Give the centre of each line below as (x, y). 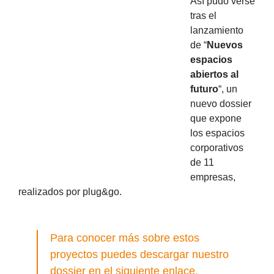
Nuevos (225, 45)
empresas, (213, 177)
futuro (204, 89)
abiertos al (214, 74)
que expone (216, 118)
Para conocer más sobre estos (125, 238)
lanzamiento (217, 30)
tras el (203, 15)
